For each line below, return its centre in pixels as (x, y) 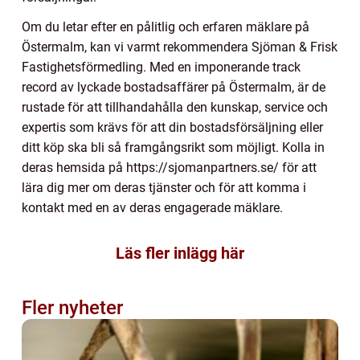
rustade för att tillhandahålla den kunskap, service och (175, 108)
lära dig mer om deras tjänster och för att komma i (164, 188)
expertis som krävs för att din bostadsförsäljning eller (172, 128)
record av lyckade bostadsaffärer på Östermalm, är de (174, 88)
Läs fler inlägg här (180, 254)
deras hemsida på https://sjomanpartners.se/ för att (169, 168)
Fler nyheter (72, 308)
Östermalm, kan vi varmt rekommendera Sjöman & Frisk (180, 47)
